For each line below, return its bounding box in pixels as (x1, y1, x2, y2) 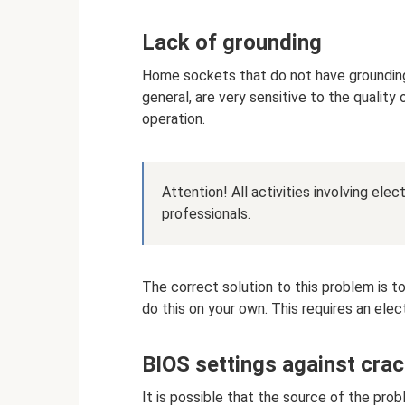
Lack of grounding (142, 30, 322, 55)
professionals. (162, 205, 250, 222)
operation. (142, 110, 205, 127)
